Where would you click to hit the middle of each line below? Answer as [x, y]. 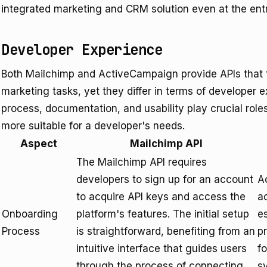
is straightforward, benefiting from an [166, 231]
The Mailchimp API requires [142, 162]
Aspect [38, 144]
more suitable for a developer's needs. [93, 126]
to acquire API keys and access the [161, 197]
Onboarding [30, 214]
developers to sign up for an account [165, 179]
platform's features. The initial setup [163, 214]
